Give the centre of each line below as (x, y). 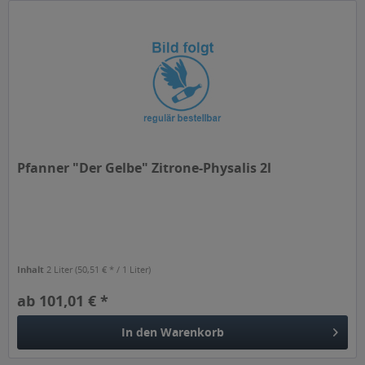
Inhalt (32, 269)
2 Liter (61, 269)
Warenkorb (193, 332)
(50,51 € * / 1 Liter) (113, 269)
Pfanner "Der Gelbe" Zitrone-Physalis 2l (145, 167)
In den (140, 332)
